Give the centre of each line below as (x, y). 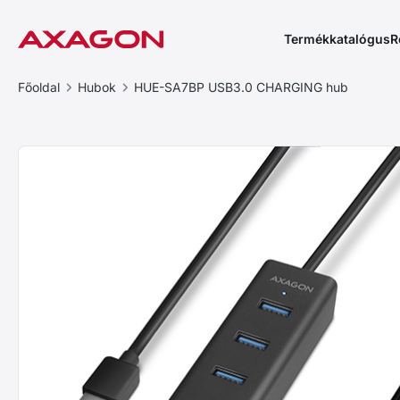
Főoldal (39, 87)
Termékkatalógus (337, 39)
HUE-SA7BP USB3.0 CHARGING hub (241, 87)
